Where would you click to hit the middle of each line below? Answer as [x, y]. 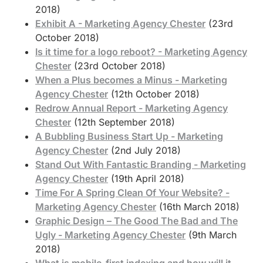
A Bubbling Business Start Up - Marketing [129, 136]
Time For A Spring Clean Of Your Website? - [132, 192]
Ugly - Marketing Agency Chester [110, 235]
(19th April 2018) [148, 178]
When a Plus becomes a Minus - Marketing [131, 80]
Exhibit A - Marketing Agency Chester [120, 23]
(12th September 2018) [124, 122]
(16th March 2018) [199, 206]
